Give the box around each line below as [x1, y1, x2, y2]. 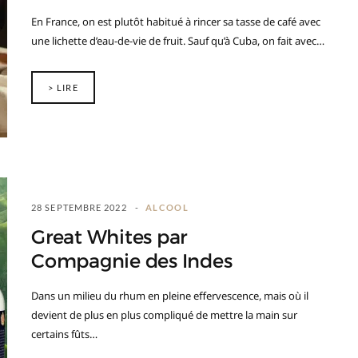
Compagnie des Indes [31, 249, 233, 273]
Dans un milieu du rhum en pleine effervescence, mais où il [31, 288, 308, 303]
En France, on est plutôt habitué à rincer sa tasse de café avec [31, 14, 320, 29]
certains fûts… [31, 327, 97, 341]
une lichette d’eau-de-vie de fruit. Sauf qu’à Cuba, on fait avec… [31, 34, 324, 48]
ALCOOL [145, 202, 189, 213]
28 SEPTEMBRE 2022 [31, 202, 127, 213]
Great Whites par [31, 225, 188, 249]
